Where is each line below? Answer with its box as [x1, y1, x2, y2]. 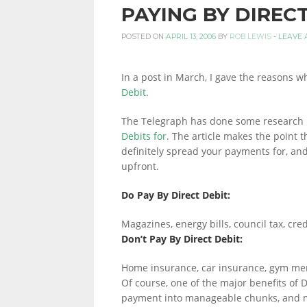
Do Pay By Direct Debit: [121, 188, 230, 201]
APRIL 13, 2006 [166, 32, 216, 41]
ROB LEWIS [230, 32, 271, 41]
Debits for [121, 130, 167, 143]
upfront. [121, 160, 159, 173]
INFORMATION [93, 240, 187, 255]
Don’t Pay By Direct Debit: [121, 232, 243, 245]
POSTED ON [121, 32, 166, 41]
